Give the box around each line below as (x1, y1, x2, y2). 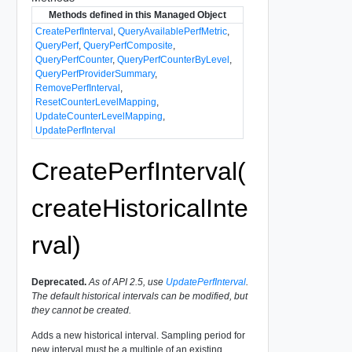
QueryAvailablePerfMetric (117, 25, 227, 37)
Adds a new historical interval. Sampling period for (31, 329, 245, 341)
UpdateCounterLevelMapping (35, 110, 163, 122)
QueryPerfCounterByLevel (116, 53, 229, 65)
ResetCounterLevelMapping (35, 96, 156, 108)
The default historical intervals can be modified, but (31, 290, 247, 302)
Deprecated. (31, 276, 86, 288)
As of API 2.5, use (86, 276, 166, 288)
